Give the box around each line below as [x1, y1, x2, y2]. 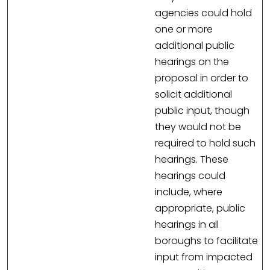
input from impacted [155, 250, 253, 265]
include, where [155, 185, 222, 199]
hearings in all [155, 218, 219, 232]
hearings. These [155, 152, 228, 167]
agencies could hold [155, 6, 252, 20]
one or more [155, 22, 213, 37]
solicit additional [155, 87, 232, 102]
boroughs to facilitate [155, 234, 258, 248]
